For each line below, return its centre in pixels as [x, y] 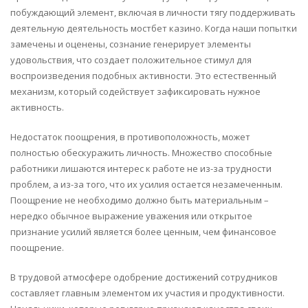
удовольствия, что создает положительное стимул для [131, 60]
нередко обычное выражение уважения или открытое [131, 216]
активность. [37, 107]
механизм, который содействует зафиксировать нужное [135, 91]
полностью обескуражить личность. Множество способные [141, 153]
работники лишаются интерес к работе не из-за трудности [141, 168]
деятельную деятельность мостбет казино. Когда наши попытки [154, 28]
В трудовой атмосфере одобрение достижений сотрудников [144, 277]
